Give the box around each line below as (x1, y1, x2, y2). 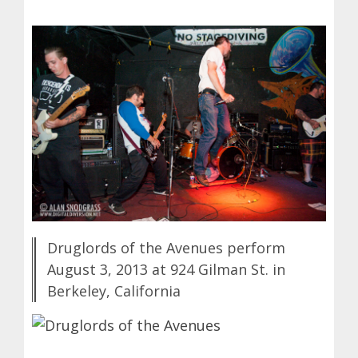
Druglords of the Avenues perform (47, 237, 285, 257)
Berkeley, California (47, 280, 181, 300)
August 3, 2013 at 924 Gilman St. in (47, 259, 285, 279)
